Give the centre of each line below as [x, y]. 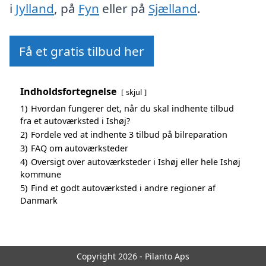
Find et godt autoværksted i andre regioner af [123, 188]
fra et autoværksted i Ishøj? [75, 121]
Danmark [39, 200]
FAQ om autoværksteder [80, 148]
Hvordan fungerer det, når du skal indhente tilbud [132, 108]
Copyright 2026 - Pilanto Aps [133, 256]
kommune [41, 174]
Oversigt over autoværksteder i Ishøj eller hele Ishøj [136, 161]
